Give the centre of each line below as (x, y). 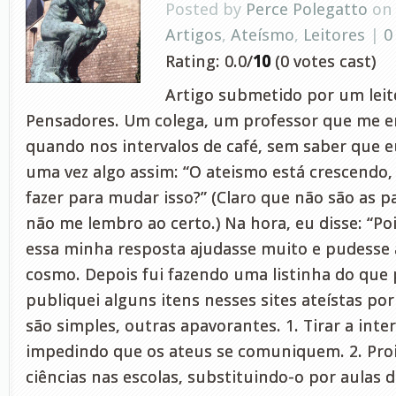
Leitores (334, 35)
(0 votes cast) (323, 61)
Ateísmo (263, 35)
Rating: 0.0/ (209, 61)
